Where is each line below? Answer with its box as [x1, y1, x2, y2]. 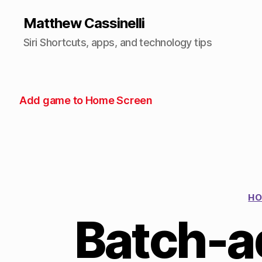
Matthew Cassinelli [23, 15, 145, 32]
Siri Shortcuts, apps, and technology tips [23, 36, 212, 49]
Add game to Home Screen [19, 94, 153, 106]
